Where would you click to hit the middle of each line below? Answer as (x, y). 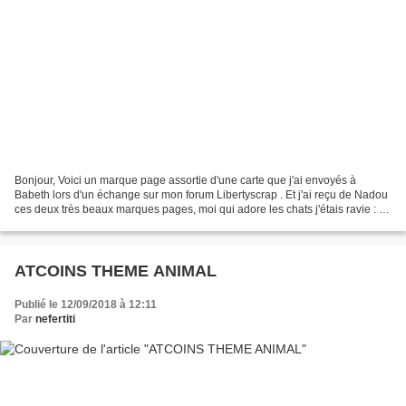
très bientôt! (43, 224)
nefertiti (55, 319)
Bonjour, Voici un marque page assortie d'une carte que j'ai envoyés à (185, 181)
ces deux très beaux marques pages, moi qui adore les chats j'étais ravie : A (200, 210)
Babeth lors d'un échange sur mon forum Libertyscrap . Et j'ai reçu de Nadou (201, 195)
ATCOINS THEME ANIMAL (116, 271)
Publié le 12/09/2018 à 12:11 (86, 305)
